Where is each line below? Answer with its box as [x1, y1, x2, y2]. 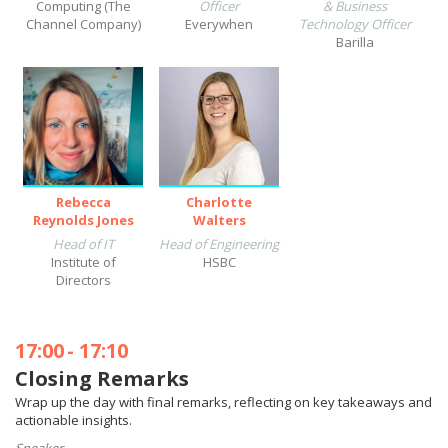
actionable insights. [15, 411, 132, 429]
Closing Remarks [15, 365, 189, 392]
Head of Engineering [159, 235, 279, 253]
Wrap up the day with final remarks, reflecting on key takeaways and [15, 393, 432, 411]
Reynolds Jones [32, 211, 134, 229]
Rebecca [55, 193, 111, 211]
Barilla [336, 33, 374, 51]
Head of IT [52, 235, 114, 253]
